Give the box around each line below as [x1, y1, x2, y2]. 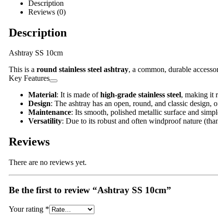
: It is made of [56, 91, 100, 99]
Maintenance [28, 108, 71, 117]
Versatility [28, 117, 62, 126]
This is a [9, 65, 36, 74]
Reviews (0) [28, 7, 66, 16]
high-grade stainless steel [100, 91, 181, 99]
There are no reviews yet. [9, 158, 87, 167]
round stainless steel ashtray [36, 65, 128, 74]
